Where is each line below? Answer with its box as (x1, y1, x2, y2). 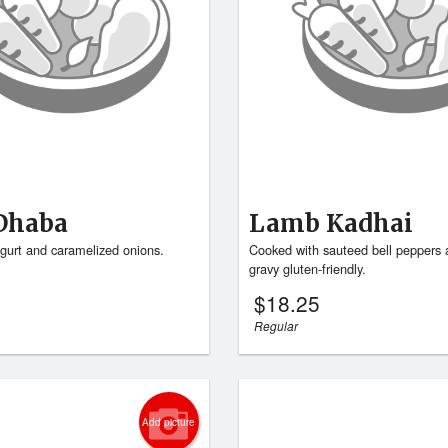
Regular (253, 317, 298, 334)
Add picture (142, 415, 196, 429)
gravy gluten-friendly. (248, 259, 366, 279)
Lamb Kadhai (248, 208, 413, 240)
